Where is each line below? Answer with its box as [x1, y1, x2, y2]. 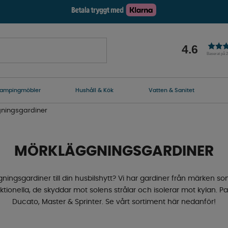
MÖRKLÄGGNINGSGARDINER [14, 144, 214, 159]
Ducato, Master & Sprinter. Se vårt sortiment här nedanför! [12, 198, 216, 206]
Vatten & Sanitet [148, 88, 194, 94]
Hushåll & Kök [75, 88, 114, 94]
